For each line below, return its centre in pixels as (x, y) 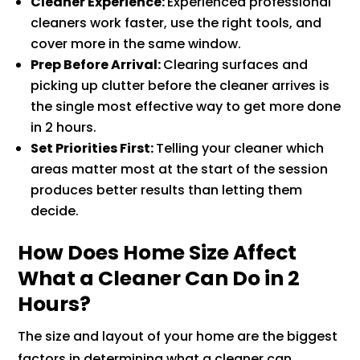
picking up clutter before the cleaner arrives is (180, 85)
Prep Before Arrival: (97, 64)
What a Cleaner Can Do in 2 (159, 278)
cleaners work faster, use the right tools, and (176, 22)
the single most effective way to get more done (186, 106)
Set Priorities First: (94, 148)
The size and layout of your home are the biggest (178, 336)
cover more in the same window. (136, 43)
